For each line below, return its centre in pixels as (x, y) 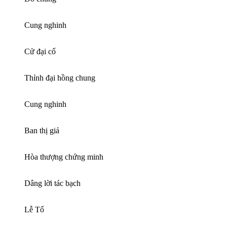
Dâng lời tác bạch (52, 183)
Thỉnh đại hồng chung (60, 78)
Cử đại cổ (40, 51)
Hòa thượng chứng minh (64, 157)
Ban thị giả (42, 130)
